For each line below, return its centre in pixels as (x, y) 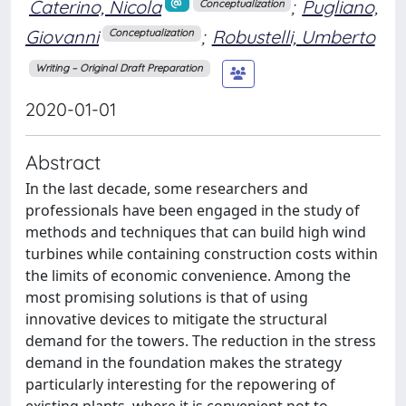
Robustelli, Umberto (293, 36)
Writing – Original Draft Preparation (120, 68)
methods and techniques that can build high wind (196, 232)
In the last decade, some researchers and (167, 188)
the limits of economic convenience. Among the (188, 275)
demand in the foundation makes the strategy (184, 362)
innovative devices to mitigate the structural (176, 319)
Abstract (63, 161)
